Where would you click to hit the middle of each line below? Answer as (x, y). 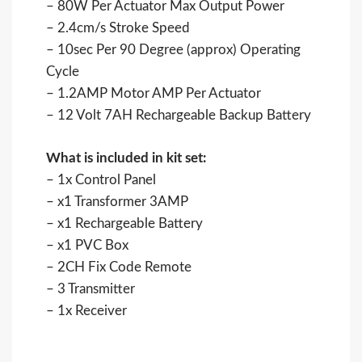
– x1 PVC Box (88, 245)
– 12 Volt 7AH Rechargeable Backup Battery (179, 116)
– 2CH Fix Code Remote (119, 267)
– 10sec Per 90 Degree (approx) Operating (174, 50)
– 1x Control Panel (101, 179)
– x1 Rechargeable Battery (125, 223)
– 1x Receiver (87, 310)
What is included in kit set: (126, 158)
